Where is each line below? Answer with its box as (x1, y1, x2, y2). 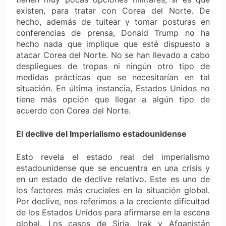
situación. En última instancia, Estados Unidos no (16, 83, 210, 93)
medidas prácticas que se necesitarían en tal (16, 72, 210, 82)
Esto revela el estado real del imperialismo (16, 151, 210, 162)
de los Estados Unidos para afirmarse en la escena (16, 207, 210, 217)
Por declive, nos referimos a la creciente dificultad (16, 196, 210, 206)
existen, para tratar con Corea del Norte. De (16, 5, 210, 16)
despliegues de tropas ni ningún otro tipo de (16, 61, 210, 71)
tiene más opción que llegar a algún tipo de (16, 94, 210, 104)
